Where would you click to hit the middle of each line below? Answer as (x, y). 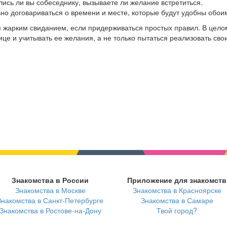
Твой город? (177, 211)
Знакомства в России (50, 180)
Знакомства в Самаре (177, 200)
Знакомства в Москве (50, 190)
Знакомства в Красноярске (177, 190)
